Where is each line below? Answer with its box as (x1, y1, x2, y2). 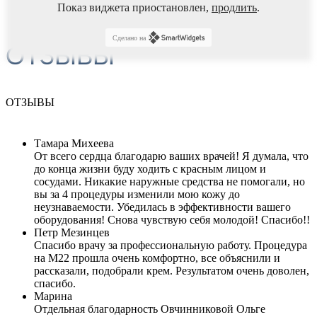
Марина (34, 290, 72, 303)
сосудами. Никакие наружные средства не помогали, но (34, 175, 305, 188)
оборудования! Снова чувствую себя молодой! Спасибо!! (34, 214, 310, 226)
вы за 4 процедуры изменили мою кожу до (34, 188, 240, 201)
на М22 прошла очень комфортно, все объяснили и (34, 252, 280, 265)
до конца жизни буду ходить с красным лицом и (34, 163, 266, 175)
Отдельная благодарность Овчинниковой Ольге (34, 303, 265, 316)
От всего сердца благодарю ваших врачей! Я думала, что (34, 150, 309, 163)
